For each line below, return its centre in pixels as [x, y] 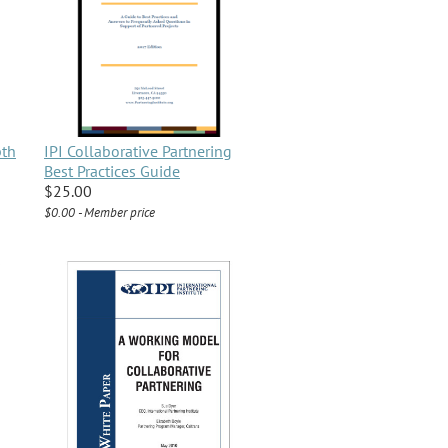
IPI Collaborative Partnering [138, 151]
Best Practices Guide [112, 171]
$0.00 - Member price [99, 213]
